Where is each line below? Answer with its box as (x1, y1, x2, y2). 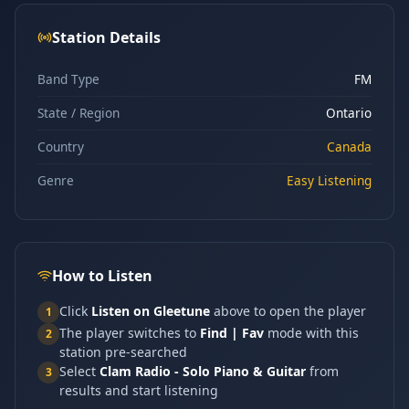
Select (59, 362, 100, 380)
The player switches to (59, 324, 200, 341)
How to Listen (52, 266, 152, 286)
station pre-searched (59, 343, 187, 361)
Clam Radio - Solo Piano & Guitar (100, 362, 306, 380)
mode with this (264, 324, 359, 341)
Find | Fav (200, 324, 264, 341)
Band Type (37, 70, 100, 88)
